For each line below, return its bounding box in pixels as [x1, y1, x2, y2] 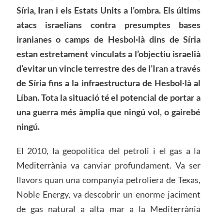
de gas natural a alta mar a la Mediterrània [16, 203, 201, 214]
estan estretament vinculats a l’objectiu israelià [16, 48, 201, 59]
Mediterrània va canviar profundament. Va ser [16, 159, 201, 170]
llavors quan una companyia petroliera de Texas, [16, 174, 201, 185]
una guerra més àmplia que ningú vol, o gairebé [16, 106, 201, 117]
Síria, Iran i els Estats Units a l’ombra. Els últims [16, 4, 201, 15]
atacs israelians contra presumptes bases [16, 19, 201, 30]
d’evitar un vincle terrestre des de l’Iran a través [16, 62, 201, 74]
